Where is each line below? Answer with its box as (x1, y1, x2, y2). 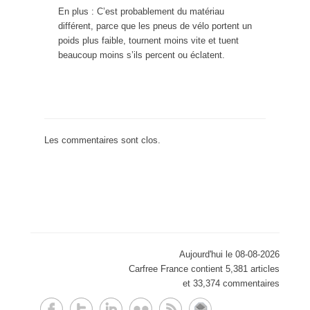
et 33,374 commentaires (183, 278, 280, 289)
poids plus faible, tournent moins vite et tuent (58, 35, 239, 46)
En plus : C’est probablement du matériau (58, 6, 224, 17)
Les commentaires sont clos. (44, 135, 161, 146)
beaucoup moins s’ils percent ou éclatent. (58, 50, 225, 61)
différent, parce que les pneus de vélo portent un (58, 21, 252, 32)
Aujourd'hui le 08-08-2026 (179, 249, 280, 260)
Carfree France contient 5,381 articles (129, 264, 280, 275)
